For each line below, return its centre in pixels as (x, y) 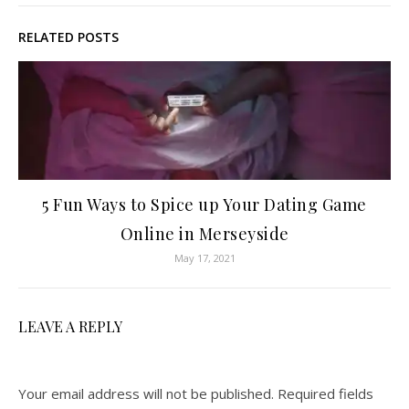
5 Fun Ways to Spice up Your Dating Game (204, 204)
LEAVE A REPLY (70, 326)
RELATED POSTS (68, 37)
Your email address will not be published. (146, 393)
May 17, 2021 (204, 257)
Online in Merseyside (204, 233)
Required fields (325, 393)
